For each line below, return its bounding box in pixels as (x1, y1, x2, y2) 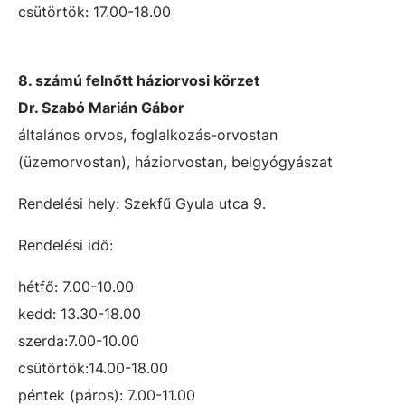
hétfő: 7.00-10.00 (18, 278, 134, 296)
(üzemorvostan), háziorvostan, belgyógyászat (18, 153, 333, 171)
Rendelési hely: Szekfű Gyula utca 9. (18, 194, 266, 212)
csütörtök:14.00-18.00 (18, 359, 168, 377)
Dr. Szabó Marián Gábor (18, 99, 184, 117)
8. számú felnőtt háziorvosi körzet (18, 71, 259, 89)
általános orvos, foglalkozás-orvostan (18, 126, 278, 144)
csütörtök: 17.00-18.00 (18, 3, 171, 21)
